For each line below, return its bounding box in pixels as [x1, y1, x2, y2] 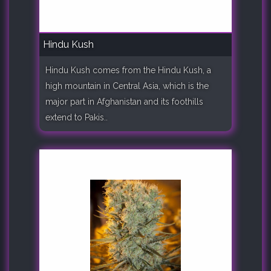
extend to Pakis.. [45, 113, 108, 123]
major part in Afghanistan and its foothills [45, 97, 203, 107]
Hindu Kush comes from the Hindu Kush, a [45, 65, 211, 76]
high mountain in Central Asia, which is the [45, 81, 209, 91]
